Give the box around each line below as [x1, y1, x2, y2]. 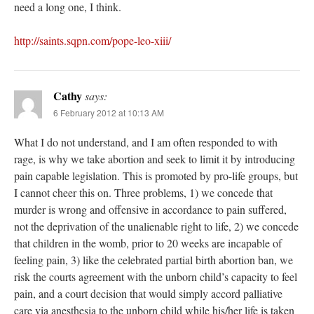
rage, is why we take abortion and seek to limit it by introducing [14, 151, 295, 167]
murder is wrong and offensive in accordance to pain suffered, [14, 202, 287, 217]
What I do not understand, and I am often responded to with [14, 135, 278, 150]
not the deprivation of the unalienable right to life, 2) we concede [14, 219, 299, 234]
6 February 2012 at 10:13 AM [53, 107, 164, 119]
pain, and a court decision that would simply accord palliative [14, 286, 282, 301]
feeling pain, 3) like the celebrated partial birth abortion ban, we [14, 252, 293, 268]
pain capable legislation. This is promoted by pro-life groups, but [14, 168, 298, 184]
